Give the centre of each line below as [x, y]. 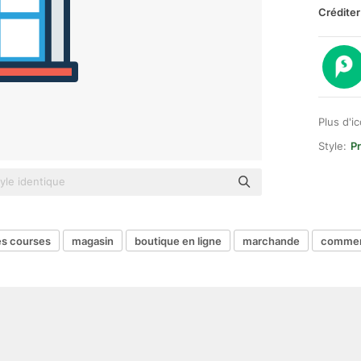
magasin [93, 241]
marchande [271, 241]
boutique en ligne [178, 241]
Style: [332, 146]
